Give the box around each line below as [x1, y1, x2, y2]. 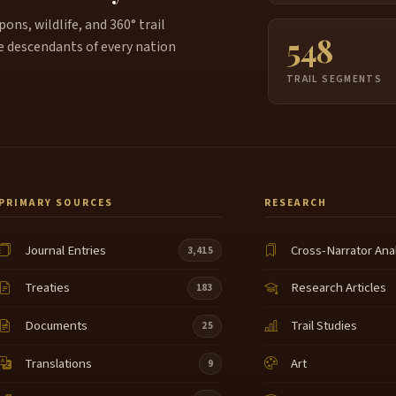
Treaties [25, 278, 71, 298]
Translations [25, 354, 93, 374]
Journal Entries [25, 240, 107, 260]
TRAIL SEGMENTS [286, 72, 383, 88]
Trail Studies [290, 316, 357, 336]
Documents [25, 316, 88, 336]
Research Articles [290, 278, 386, 298]
